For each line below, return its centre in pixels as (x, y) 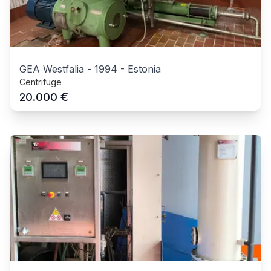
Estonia (144, 69)
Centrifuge (41, 82)
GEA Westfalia (52, 69)
